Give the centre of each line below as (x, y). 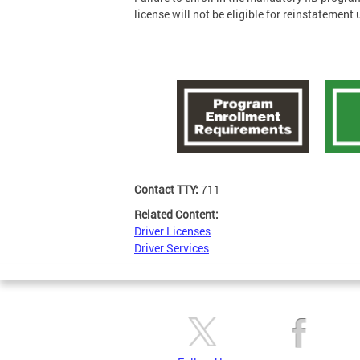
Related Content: (178, 214)
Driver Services (172, 248)
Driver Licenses (172, 231)
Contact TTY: (168, 189)
